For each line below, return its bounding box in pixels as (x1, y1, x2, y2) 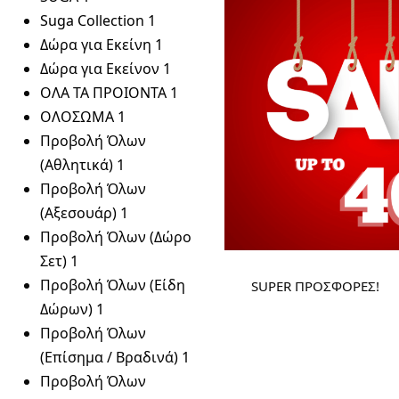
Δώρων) (40, 299, 93, 319)
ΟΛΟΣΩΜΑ (40, 107, 114, 126)
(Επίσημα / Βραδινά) (40, 347, 178, 367)
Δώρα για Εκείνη (40, 35, 151, 54)
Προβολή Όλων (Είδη (40, 275, 185, 295)
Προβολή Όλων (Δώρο (40, 227, 191, 247)
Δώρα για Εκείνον (40, 59, 159, 78)
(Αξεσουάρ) (40, 203, 117, 223)
